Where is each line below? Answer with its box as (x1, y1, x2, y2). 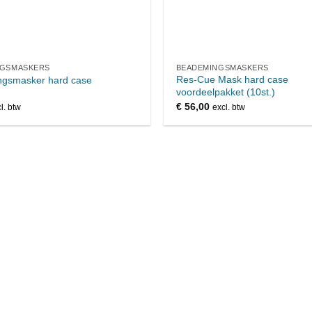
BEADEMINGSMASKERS (175, 63, 269, 72)
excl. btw (212, 102, 245, 111)
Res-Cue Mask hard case (175, 74, 288, 86)
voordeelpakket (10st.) (175, 86, 275, 98)
